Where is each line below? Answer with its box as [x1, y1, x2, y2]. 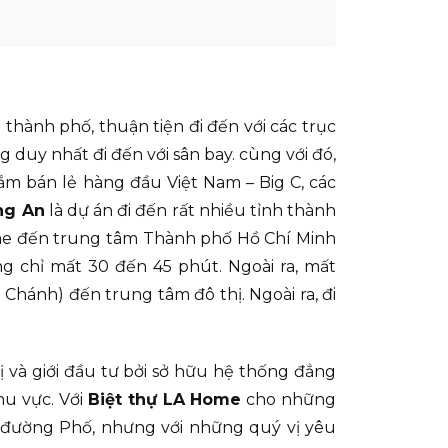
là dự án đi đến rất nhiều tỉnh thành [44, 201, 337, 221]
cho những [241, 390, 337, 410]
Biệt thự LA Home [87, 390, 242, 410]
